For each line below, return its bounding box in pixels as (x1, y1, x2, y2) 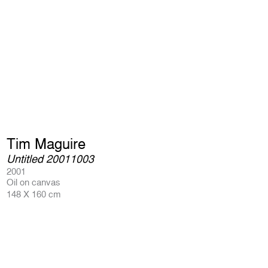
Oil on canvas (7, 177, 60, 187)
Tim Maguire (7, 135, 86, 152)
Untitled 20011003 (7, 153, 94, 165)
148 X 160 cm (7, 189, 61, 199)
